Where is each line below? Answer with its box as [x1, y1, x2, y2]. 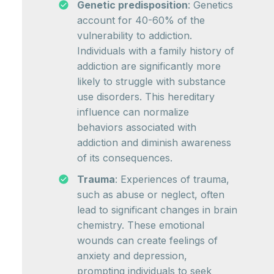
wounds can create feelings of [77, 234, 218, 247]
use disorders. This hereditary [77, 91, 215, 103]
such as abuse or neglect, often [77, 188, 224, 201]
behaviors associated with [77, 121, 196, 134]
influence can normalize [77, 106, 189, 119]
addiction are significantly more [77, 60, 221, 73]
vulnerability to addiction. [77, 29, 192, 42]
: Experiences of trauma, [115, 173, 229, 186]
